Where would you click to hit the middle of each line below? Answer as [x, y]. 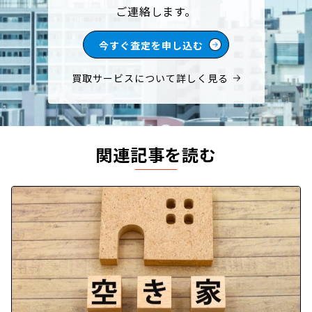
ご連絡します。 [156, 11]
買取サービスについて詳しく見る [150, 78]
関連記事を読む [156, 154]
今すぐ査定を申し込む [151, 45]
